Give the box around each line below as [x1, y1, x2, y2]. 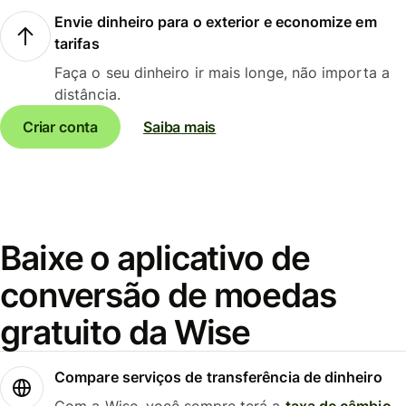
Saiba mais [143, 117, 217, 136]
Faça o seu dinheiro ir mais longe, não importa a [54, 63, 390, 82]
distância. [54, 84, 121, 103]
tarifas [54, 34, 100, 53]
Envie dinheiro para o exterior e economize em [54, 12, 377, 31]
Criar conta [23, 117, 99, 136]
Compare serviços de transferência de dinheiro [54, 368, 382, 387]
